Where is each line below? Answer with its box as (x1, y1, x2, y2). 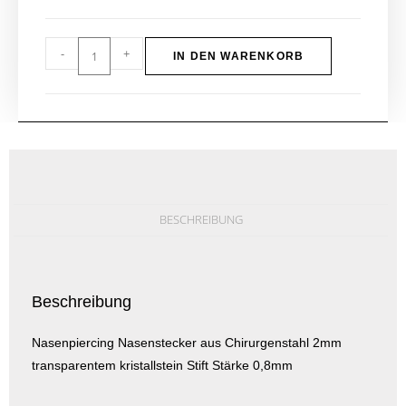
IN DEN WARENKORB (173, 50, 304, 63)
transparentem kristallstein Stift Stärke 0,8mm (32, 358, 293, 372)
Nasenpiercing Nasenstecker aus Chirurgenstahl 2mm (32, 335, 342, 350)
